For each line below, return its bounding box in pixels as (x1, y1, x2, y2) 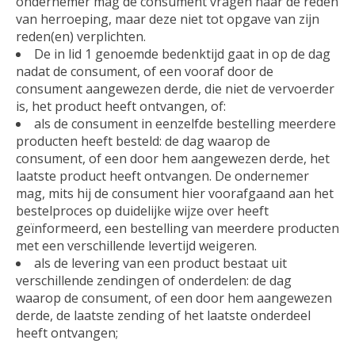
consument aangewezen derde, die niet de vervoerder (16, 79, 334, 97)
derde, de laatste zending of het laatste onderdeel (16, 306, 311, 324)
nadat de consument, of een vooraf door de (16, 62, 273, 80)
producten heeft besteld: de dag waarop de (16, 132, 270, 150)
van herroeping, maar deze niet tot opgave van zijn (16, 10, 319, 28)
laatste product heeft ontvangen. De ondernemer (16, 166, 309, 185)
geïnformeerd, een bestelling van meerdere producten (16, 219, 339, 237)
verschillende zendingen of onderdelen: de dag (16, 271, 292, 289)
